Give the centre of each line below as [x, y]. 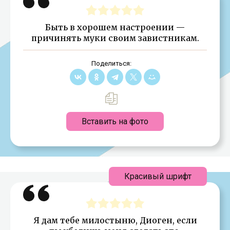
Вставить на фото [115, 121]
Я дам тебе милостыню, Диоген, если [115, 220]
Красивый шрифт [158, 176]
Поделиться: [111, 63]
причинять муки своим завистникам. [115, 38]
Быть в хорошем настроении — [115, 27]
